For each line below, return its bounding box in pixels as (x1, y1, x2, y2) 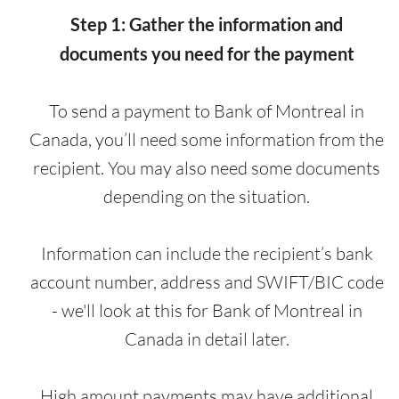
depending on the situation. (103, 184, 310, 208)
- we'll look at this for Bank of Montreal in (51, 298, 362, 322)
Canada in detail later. (124, 327, 289, 350)
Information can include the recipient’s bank (40, 241, 373, 265)
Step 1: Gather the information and (70, 12, 343, 35)
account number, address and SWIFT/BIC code (29, 270, 384, 293)
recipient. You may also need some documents (33, 156, 380, 179)
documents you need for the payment (59, 42, 354, 64)
